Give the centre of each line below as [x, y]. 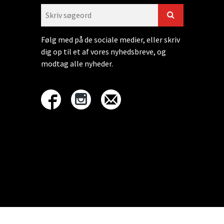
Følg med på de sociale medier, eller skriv [110, 39]
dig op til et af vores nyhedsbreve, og [103, 51]
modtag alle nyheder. [77, 63]
